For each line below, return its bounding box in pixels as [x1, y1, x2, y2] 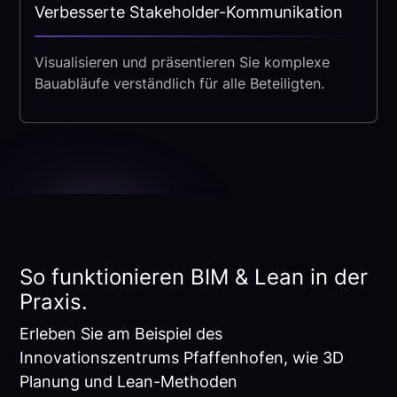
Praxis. [19, 289, 89, 315]
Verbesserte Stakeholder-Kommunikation [35, 3, 344, 22]
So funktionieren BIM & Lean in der [19, 264, 369, 291]
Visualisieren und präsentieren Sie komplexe [35, 53, 331, 72]
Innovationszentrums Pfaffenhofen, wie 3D [19, 348, 345, 368]
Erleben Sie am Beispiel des [19, 324, 223, 344]
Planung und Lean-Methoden [19, 372, 238, 392]
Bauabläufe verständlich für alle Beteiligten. [35, 74, 325, 93]
